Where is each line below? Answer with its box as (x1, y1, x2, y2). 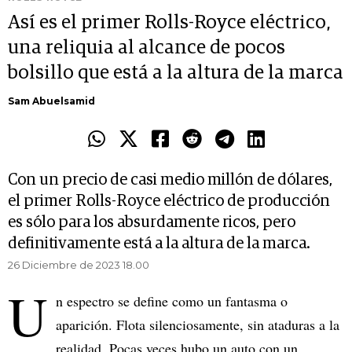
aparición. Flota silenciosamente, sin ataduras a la (56, 315, 339, 335)
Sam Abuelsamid (8, 95, 95, 108)
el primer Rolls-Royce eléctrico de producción (8, 193, 330, 210)
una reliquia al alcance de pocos (8, 38, 285, 58)
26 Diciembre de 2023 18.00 (8, 258, 149, 272)
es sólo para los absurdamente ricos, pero (8, 214, 295, 231)
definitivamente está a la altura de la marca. (8, 236, 310, 252)
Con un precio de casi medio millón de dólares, (8, 172, 332, 189)
